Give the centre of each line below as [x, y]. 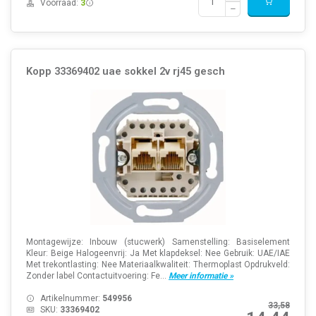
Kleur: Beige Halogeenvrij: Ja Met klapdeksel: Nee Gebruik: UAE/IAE [158, 253]
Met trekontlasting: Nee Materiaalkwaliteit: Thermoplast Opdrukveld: [158, 264]
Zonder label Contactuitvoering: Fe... [97, 275]
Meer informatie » [201, 275]
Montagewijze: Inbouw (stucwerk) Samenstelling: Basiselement [158, 242]
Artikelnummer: [71, 298]
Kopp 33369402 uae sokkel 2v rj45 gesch [125, 71]
